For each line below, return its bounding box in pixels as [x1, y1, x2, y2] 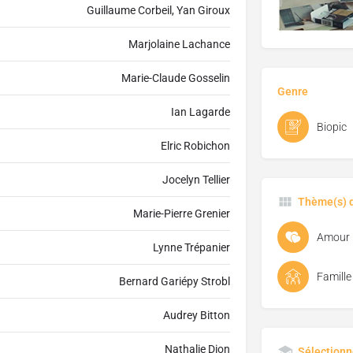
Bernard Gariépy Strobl [118, 275, 230, 288]
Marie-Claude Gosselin [121, 72, 230, 85]
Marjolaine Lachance [128, 38, 230, 51]
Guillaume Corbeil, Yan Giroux [86, 4, 230, 17]
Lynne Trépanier [152, 241, 230, 255]
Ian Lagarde [170, 106, 230, 119]
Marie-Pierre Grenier [132, 207, 230, 221]
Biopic [316, 121, 347, 134]
